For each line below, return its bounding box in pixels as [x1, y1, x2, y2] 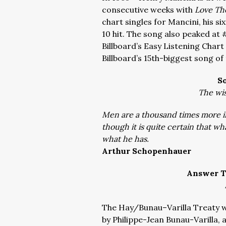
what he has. [102, 134, 149, 144]
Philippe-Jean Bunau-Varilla [112, 214, 218, 224]
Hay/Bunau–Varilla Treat [119, 202, 215, 212]
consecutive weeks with [102, 5, 195, 15]
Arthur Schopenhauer [102, 146, 191, 156]
